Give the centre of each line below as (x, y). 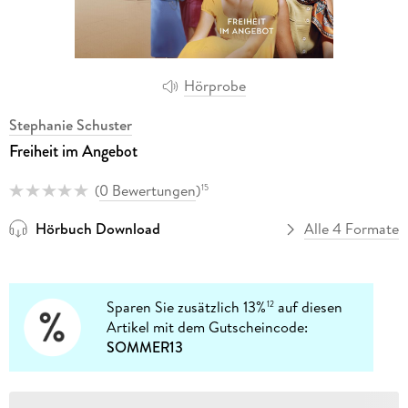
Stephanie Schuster (70, 124)
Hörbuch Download (97, 229)
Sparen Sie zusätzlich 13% (187, 307)
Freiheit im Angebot (73, 151)
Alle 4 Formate (352, 229)
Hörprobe (215, 86)
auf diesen (309, 307)
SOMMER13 (145, 347)
